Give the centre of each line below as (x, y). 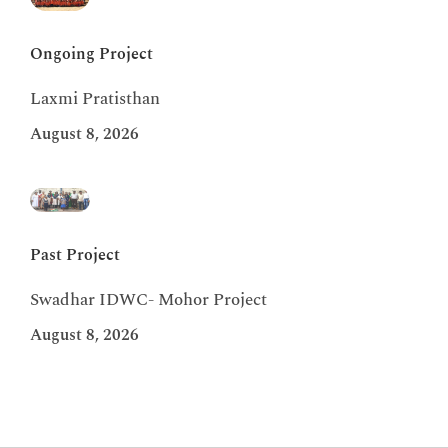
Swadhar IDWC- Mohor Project (148, 299)
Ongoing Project (91, 54)
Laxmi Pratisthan (95, 99)
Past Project (75, 254)
